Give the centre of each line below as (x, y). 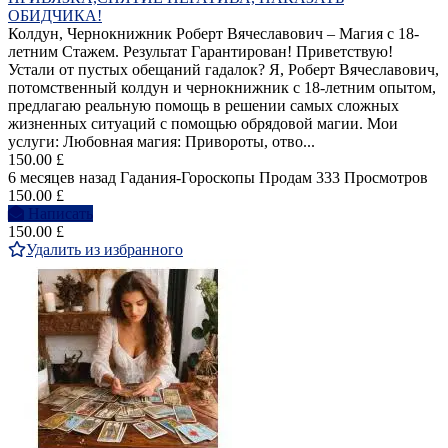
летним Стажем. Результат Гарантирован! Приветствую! (200, 52)
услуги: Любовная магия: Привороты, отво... (161, 142)
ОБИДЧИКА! (55, 16)
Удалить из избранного (104, 250)
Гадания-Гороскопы (187, 178)
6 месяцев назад (62, 178)
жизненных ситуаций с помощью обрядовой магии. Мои (203, 124)
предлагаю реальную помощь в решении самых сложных (203, 106)
